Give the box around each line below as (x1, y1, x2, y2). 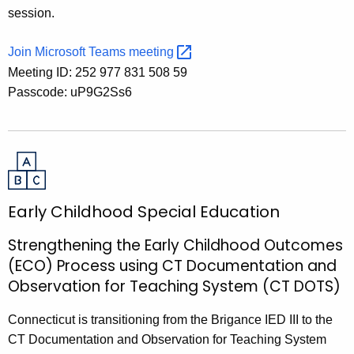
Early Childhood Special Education (8, 200, 280, 223)
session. (8, 6, 55, 20)
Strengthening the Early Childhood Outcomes (8, 234, 343, 256)
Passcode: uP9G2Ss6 (8, 85, 132, 99)
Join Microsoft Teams (8, 44, 129, 58)
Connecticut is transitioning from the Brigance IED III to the (8, 312, 333, 326)
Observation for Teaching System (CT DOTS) (8, 275, 341, 297)
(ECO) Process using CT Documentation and (8, 254, 337, 277)
